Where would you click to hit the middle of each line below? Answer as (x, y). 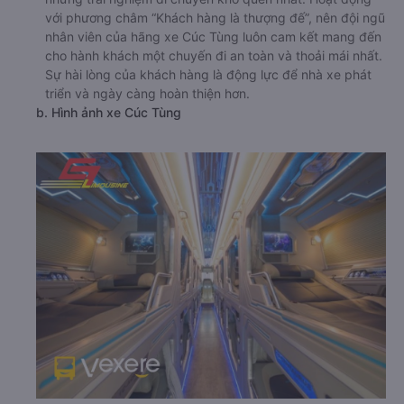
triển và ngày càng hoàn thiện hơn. (147, 93)
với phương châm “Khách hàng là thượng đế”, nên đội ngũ (215, 17)
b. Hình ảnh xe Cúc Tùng (109, 112)
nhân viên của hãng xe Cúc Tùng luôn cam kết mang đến (213, 36)
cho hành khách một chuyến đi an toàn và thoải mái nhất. (214, 55)
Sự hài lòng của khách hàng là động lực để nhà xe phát (208, 74)
